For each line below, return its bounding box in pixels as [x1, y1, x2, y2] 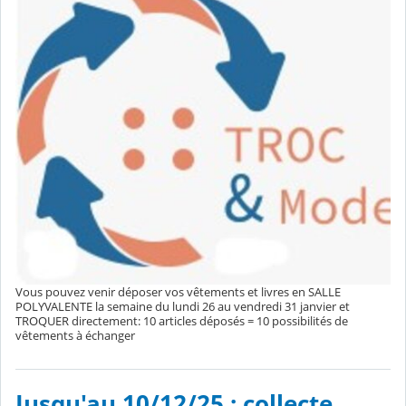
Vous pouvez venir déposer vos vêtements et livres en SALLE [15, 283, 341, 300]
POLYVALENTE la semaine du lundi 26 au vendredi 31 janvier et [15, 297, 350, 314]
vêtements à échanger [15, 326, 135, 343]
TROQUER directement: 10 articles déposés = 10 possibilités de [15, 312, 348, 329]
